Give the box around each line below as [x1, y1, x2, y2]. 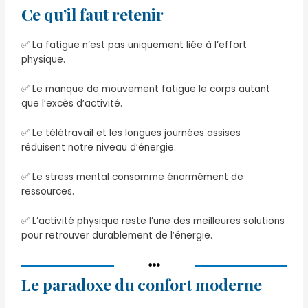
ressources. [21, 185, 75, 199]
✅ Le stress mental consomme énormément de [21, 170, 244, 184]
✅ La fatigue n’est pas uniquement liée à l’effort [21, 38, 247, 52]
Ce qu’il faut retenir [21, 3, 164, 25]
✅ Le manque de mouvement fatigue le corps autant [21, 82, 271, 96]
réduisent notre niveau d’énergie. [21, 141, 177, 155]
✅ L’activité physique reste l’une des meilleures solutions [21, 214, 285, 228]
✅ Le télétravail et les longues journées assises [21, 126, 241, 140]
